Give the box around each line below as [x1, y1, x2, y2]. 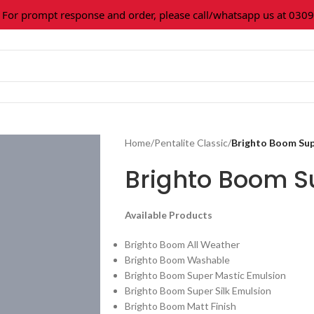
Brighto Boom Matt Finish [124, 300, 236, 312]
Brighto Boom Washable [124, 254, 230, 266]
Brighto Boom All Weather [124, 238, 240, 250]
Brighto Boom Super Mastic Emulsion [124, 269, 286, 281]
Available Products [124, 209, 212, 221]
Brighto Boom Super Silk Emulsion [124, 285, 271, 296]
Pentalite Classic [153, 137, 228, 149]
